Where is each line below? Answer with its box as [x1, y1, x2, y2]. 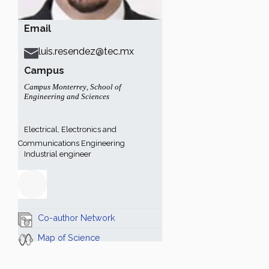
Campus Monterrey [24, 82, 86, 91]
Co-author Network [38, 213, 115, 223]
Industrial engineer [24, 150, 91, 159]
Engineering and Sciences [24, 92, 109, 101]
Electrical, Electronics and [24, 125, 116, 134]
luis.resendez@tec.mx [38, 46, 134, 57]
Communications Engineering [18, 139, 125, 148]
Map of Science [38, 232, 100, 243]
